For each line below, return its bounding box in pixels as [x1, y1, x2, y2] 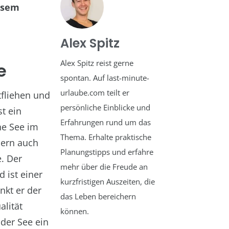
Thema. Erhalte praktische [60, 132, 152, 142]
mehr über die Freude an [60, 162, 148, 172]
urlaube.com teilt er [60, 87, 130, 98]
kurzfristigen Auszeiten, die [60, 176, 155, 187]
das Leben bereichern [60, 191, 136, 201]
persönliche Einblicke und [60, 102, 151, 112]
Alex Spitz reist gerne [60, 58, 134, 68]
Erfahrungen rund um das [60, 117, 151, 127]
